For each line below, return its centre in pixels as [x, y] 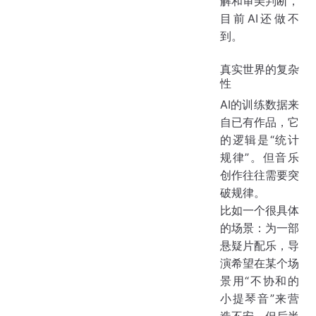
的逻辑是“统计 [260, 139]
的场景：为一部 [260, 227]
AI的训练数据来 [260, 104]
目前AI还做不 [260, 18]
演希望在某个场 [260, 263]
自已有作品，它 [260, 122]
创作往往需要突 [260, 175]
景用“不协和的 [260, 280]
